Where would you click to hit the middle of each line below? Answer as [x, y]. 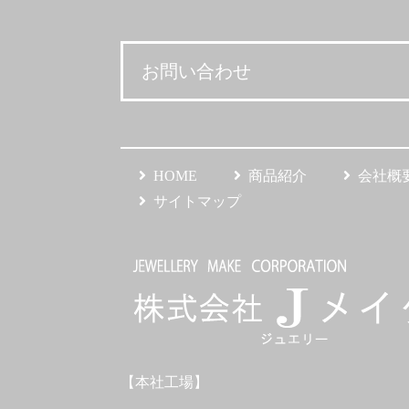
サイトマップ [197, 201]
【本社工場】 [164, 382]
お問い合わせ [196, 71]
